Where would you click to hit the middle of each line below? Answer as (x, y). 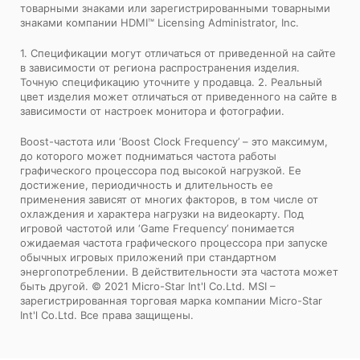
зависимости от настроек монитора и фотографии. (152, 111)
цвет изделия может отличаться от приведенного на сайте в (178, 97)
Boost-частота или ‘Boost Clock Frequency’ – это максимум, (174, 142)
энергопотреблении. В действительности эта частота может (179, 272)
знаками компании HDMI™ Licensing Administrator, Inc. (160, 23)
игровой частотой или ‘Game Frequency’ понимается (157, 229)
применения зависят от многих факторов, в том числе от (169, 200)
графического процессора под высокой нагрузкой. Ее (161, 171)
